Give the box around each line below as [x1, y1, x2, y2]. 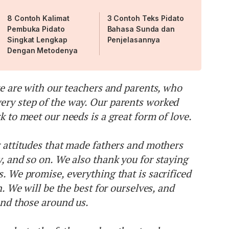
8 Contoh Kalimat [7, 14, 70, 23]
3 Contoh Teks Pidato [107, 14, 184, 23]
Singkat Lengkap [7, 35, 67, 44]
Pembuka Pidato [7, 25, 65, 34]
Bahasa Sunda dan [107, 25, 175, 34]
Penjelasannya [107, 35, 161, 44]
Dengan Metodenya [7, 46, 78, 55]
